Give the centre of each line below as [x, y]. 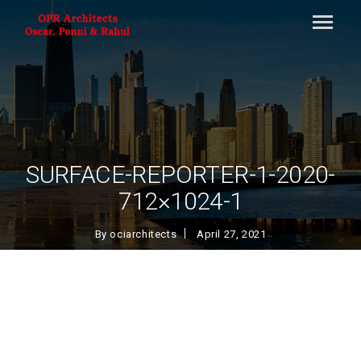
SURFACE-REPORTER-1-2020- [180, 174]
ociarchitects [143, 234]
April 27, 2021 [231, 234]
